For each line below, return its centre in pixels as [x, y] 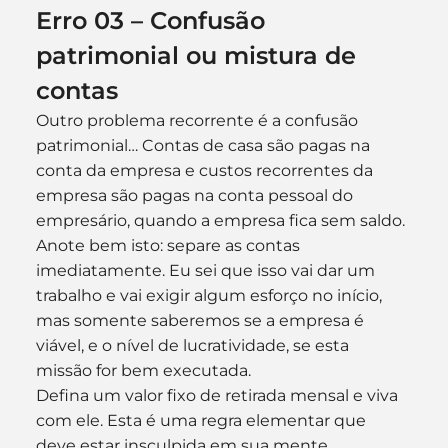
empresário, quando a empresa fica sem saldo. [220, 220]
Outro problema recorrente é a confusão [198, 120]
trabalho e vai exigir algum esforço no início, [210, 295]
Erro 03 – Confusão [153, 20]
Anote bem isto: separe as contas [169, 245]
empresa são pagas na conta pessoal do [196, 195]
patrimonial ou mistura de [199, 55]
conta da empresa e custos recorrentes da [206, 170]
